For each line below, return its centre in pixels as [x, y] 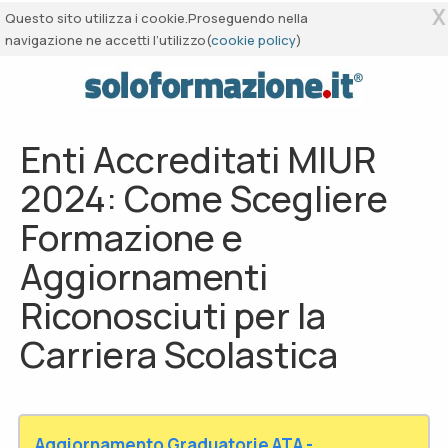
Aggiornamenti [144, 276]
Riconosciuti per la [173, 315]
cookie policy [253, 40]
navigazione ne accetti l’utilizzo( [108, 40]
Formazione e [131, 237]
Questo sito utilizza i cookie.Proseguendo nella [156, 18]
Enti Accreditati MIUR [198, 159]
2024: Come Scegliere [204, 198]
